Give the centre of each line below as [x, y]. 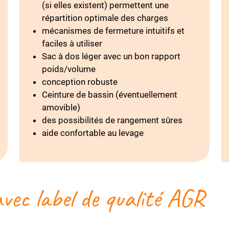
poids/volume [69, 69]
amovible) [61, 107]
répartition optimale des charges [105, 18]
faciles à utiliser [72, 43]
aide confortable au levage [93, 133]
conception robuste [80, 82]
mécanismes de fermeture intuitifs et [113, 31]
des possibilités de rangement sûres [112, 120]
